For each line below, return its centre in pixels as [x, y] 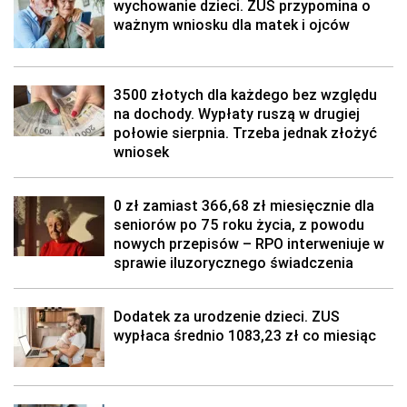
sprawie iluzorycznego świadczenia [233, 263]
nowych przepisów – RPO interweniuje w [249, 243]
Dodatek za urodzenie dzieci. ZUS [227, 316]
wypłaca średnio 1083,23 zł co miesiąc [245, 335]
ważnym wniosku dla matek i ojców [232, 25]
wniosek [141, 152]
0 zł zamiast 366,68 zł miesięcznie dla [244, 205]
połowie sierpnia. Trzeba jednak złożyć [245, 133]
